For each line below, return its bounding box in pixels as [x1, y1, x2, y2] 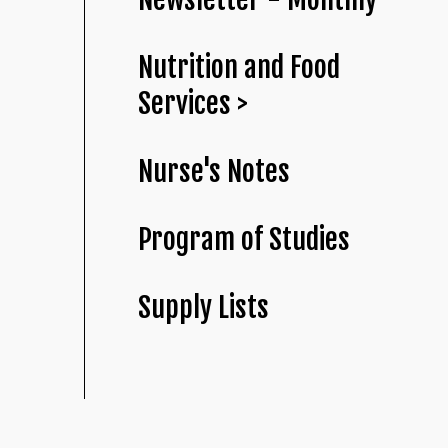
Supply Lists [138, 290, 270, 326]
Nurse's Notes [138, 154, 291, 190]
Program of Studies [138, 222, 351, 258]
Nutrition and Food [138, 50, 341, 86]
